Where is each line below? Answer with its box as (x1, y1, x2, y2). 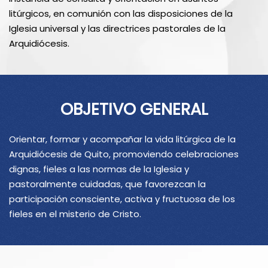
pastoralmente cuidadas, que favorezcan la (9, 177, 206, 190)
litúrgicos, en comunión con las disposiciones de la (9, 7, 233, 20)
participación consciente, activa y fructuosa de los (9, 192, 235, 205)
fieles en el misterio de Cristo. (9, 207, 141, 220)
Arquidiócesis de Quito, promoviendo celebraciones (9, 147, 239, 160)
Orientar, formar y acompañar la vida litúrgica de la (9, 132, 236, 145)
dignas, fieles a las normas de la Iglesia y (9, 162, 189, 175)
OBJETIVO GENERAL (60, 97, 208, 121)
